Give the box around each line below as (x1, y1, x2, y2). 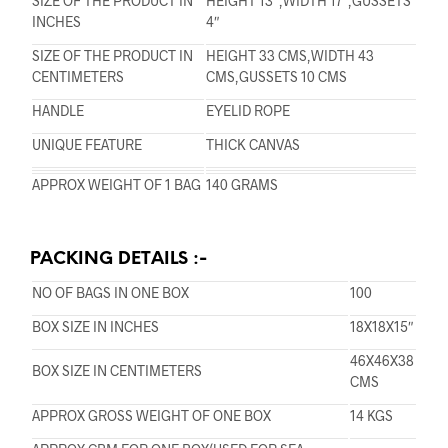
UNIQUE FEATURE (32, 136, 142, 154)
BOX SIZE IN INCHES (32, 318, 159, 336)
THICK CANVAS (206, 136, 300, 154)
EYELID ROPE (206, 102, 290, 120)
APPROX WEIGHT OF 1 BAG (32, 176, 201, 194)
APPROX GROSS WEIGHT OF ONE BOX (32, 407, 271, 425)
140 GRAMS (206, 176, 278, 194)
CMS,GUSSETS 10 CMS (206, 68, 347, 86)
